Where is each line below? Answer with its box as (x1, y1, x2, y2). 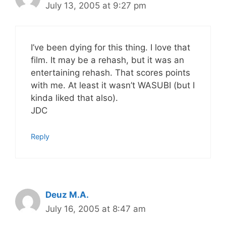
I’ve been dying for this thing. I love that (31, 42, 190, 52)
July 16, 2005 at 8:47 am (45, 203, 146, 214)
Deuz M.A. (45, 189, 89, 200)
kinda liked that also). (31, 93, 118, 103)
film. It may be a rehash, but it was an (31, 55, 184, 65)
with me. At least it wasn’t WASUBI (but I (31, 80, 195, 90)
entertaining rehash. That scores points (31, 68, 190, 78)
